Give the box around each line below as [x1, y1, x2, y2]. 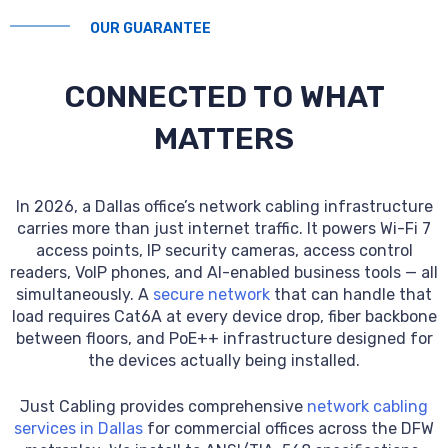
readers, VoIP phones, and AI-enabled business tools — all [10, 263, 438, 282]
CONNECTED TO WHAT [63, 79, 385, 115]
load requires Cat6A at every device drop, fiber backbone [11, 307, 437, 326]
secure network [153, 285, 270, 304]
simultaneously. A [16, 285, 153, 304]
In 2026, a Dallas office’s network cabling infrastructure [15, 197, 433, 216]
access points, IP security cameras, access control [35, 241, 413, 260]
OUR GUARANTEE [90, 19, 211, 37]
